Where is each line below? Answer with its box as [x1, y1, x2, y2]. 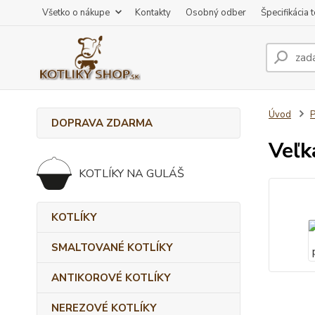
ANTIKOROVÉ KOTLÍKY [51, 271, 171, 285]
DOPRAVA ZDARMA [51, 116, 153, 130]
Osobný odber [186, 6, 246, 19]
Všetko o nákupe [42, 6, 110, 19]
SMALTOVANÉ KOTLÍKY [51, 240, 173, 255]
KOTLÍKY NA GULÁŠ [79, 166, 184, 181]
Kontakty [135, 6, 171, 19]
